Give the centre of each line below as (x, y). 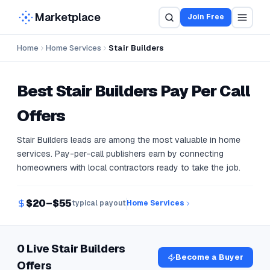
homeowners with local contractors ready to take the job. (129, 168)
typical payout (99, 203)
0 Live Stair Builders (71, 249)
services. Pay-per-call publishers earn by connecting (120, 154)
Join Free (206, 17)
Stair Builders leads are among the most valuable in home (129, 140)
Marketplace (68, 17)
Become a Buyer (209, 257)
